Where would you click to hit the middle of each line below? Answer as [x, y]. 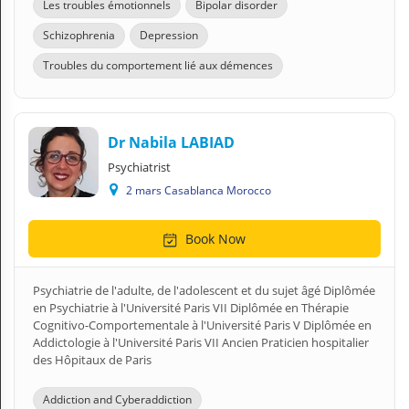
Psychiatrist [139, 167]
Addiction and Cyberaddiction [117, 399]
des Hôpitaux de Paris [92, 360]
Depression [169, 35]
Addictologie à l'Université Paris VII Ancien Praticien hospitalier [201, 342]
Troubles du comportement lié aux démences [158, 65]
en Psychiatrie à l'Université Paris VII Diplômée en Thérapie [191, 308]
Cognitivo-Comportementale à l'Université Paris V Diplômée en [202, 325]
